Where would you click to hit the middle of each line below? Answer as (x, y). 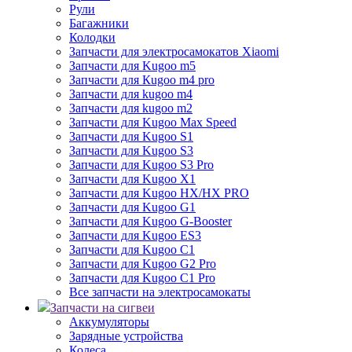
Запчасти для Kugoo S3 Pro (141, 165)
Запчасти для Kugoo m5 (132, 66)
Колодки (92, 37)
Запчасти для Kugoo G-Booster (150, 221)
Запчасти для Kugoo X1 (132, 179)
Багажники (99, 23)
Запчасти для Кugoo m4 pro (142, 80)
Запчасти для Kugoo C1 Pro (142, 278)
